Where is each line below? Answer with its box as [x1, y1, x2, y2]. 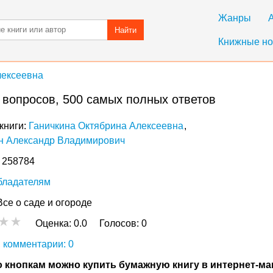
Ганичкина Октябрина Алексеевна [29, 121, 183, 131]
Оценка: [35, 218, 74, 229]
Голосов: [99, 218, 141, 229]
